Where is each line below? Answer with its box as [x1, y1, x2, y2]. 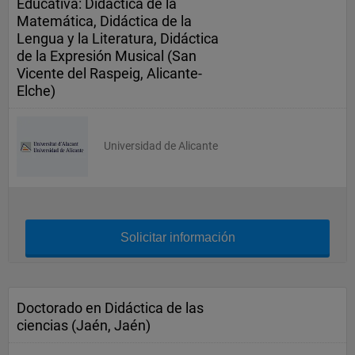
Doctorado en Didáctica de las [17, 300, 204, 316]
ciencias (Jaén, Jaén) [17, 317, 151, 334]
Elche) [17, 82, 55, 99]
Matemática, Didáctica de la [17, 13, 192, 29]
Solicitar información [120, 231, 235, 244]
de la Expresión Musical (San [17, 48, 197, 64]
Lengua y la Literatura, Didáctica [17, 30, 219, 47]
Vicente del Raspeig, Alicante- [17, 65, 202, 82]
